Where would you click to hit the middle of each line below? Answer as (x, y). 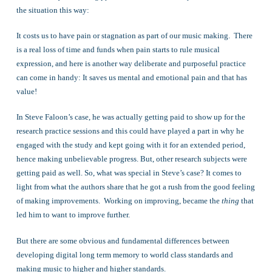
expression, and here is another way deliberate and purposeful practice (131, 63)
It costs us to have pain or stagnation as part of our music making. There (134, 35)
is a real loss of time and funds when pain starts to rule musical (118, 49)
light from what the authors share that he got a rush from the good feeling (135, 187)
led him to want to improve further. (73, 215)
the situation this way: (53, 10)
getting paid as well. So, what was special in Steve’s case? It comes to (129, 173)
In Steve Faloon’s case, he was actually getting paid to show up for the (131, 117)
